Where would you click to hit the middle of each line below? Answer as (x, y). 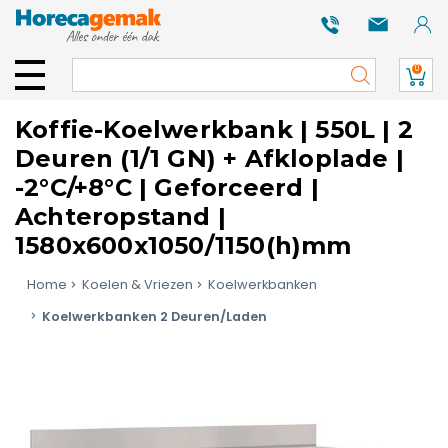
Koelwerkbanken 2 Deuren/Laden (154, 316)
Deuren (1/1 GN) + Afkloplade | (210, 158)
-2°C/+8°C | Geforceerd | (167, 187)
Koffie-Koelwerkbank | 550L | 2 (214, 129)
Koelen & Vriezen (137, 284)
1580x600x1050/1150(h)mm (183, 245)
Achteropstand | (120, 216)
